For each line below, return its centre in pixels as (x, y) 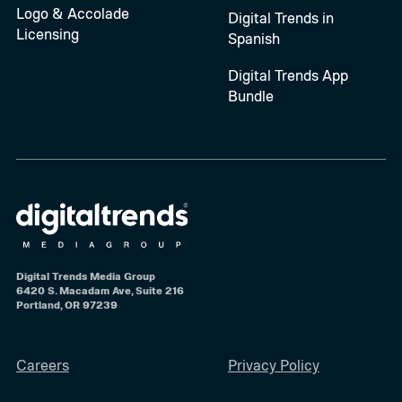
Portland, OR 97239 (66, 304)
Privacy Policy (273, 365)
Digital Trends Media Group (85, 275)
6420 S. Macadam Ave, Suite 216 (100, 290)
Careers (42, 365)
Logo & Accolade (72, 13)
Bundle (250, 96)
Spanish (253, 39)
